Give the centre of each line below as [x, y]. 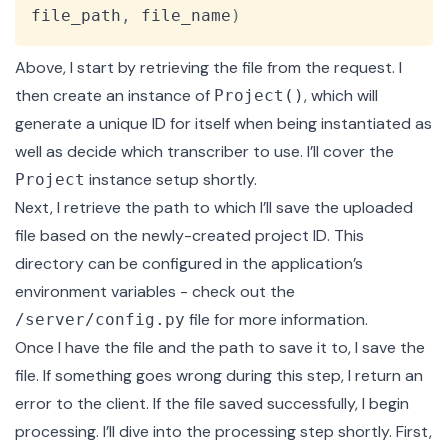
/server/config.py [100, 320]
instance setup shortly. [171, 180]
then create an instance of [114, 96]
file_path [76, 16]
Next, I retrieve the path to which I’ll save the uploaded [214, 208]
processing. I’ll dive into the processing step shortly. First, [223, 432]
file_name [181, 16]
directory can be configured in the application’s [189, 264]
